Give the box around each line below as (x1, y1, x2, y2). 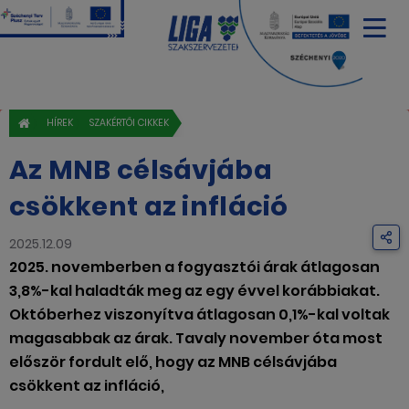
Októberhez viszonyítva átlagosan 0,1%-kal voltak (9, 304, 390, 325)
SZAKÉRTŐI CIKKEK (89, 116, 169, 130)
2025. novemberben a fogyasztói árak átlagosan (9, 257, 380, 278)
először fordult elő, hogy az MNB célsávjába (9, 351, 337, 372)
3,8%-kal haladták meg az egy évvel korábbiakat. (9, 280, 380, 301)
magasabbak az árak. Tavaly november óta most (9, 328, 383, 349)
